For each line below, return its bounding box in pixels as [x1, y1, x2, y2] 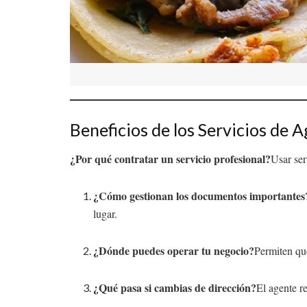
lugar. [93, 206, 118, 221]
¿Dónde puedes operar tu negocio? [93, 243, 255, 259]
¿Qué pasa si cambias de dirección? [93, 280, 257, 296]
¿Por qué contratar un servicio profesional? [70, 151, 271, 167]
